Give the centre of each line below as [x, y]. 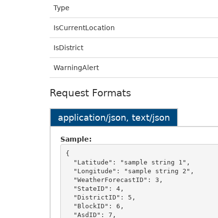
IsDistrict [68, 48]
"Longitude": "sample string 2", [69, 171]
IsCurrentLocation [84, 28]
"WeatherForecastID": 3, [69, 180]
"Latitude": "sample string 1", [69, 162]
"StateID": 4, [69, 188]
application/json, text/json [114, 118]
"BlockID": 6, [69, 206]
